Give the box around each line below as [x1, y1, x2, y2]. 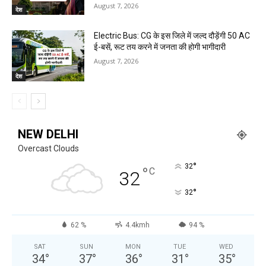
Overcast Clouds [18, 143, 79, 153]
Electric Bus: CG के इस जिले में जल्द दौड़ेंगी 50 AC [94, 30, 251, 40]
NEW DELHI [18, 126, 78, 141]
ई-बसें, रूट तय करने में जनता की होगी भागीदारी [94, 42, 226, 52]
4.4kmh [125, 220, 150, 229]
